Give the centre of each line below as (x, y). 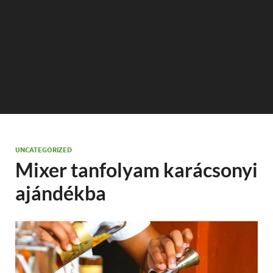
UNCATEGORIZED (44, 150)
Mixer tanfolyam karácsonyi (136, 170)
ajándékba (61, 193)
